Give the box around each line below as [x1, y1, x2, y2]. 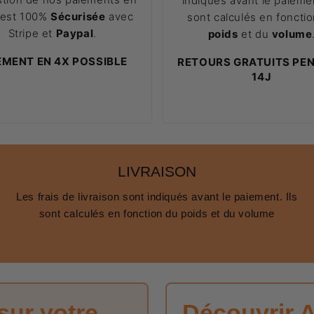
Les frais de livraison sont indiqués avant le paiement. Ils [16, 191, 298, 203]
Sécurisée [50, 9, 106, 23]
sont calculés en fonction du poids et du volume [39, 207, 275, 220]
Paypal [55, 26, 94, 40]
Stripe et [8, 26, 56, 40]
